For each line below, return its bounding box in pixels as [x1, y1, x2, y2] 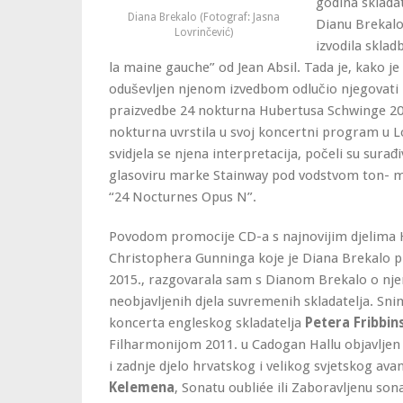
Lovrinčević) [174, 26, 233, 39]
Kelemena [109, 380, 175, 396]
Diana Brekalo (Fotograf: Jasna [127, 11, 280, 23]
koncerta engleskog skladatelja [109, 315, 305, 331]
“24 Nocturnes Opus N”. [109, 189, 256, 205]
